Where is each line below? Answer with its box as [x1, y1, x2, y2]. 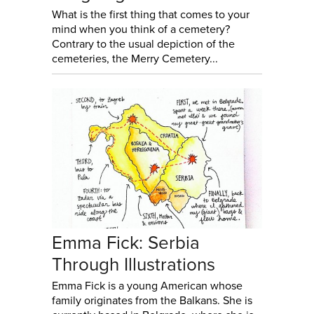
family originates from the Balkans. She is [52, 294, 252, 308]
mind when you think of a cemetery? [52, 22, 230, 37]
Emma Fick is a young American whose [52, 279, 243, 294]
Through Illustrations [52, 254, 215, 276]
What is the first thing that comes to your [52, 8, 250, 22]
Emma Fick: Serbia [52, 232, 200, 254]
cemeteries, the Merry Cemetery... [52, 52, 218, 67]
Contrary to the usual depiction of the [52, 37, 235, 52]
